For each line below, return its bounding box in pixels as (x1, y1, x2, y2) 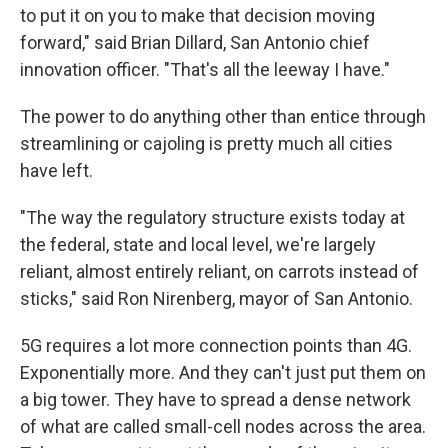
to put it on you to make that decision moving (20, 5, 375, 26)
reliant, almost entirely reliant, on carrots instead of (20, 261, 419, 282)
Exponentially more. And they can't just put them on (20, 362, 426, 383)
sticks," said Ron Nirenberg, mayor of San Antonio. (20, 288, 413, 309)
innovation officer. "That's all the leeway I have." (20, 59, 390, 80)
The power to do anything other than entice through (20, 106, 426, 127)
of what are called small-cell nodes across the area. (20, 416, 426, 437)
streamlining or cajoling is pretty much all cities (20, 133, 393, 154)
